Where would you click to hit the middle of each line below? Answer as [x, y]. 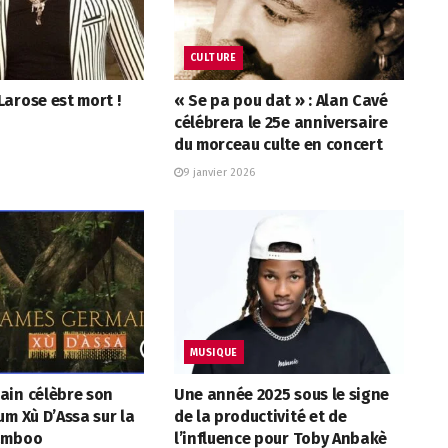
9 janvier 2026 [218, 172]
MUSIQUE [213, 352]
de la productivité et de [260, 417]
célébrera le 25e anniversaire [280, 122]
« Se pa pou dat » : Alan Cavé [280, 100]
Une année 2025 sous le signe [281, 395]
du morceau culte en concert [278, 144]
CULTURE [213, 58]
